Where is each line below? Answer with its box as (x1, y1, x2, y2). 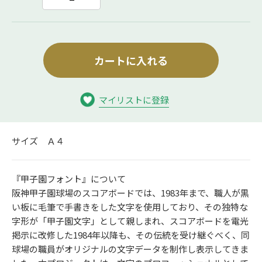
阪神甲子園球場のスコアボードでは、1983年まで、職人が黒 (12, 187, 249, 199)
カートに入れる (94, 53, 168, 68)
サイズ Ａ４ (12, 135, 64, 147)
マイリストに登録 (99, 94, 169, 106)
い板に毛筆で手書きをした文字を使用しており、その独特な (12, 201, 248, 213)
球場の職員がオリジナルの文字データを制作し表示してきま (12, 243, 249, 255)
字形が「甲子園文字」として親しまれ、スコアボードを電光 (12, 215, 249, 227)
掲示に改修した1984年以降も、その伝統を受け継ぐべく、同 (12, 229, 250, 241)
